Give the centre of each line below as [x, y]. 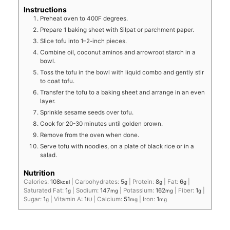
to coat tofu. [57, 81]
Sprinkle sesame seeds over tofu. [87, 112]
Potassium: [140, 190]
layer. [48, 101]
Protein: [144, 181]
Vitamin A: [69, 199]
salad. [49, 155]
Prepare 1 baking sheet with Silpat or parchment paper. [117, 30]
